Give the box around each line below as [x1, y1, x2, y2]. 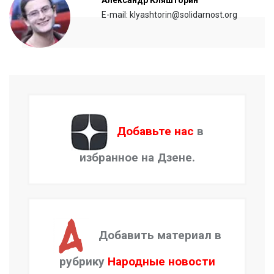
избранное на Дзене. [79, 150, 195, 165]
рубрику [59, 254, 108, 269]
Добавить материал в [98, 228, 221, 243]
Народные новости [107, 254, 215, 269]
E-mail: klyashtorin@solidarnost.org [102, 10, 237, 20]
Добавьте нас [116, 124, 194, 139]
